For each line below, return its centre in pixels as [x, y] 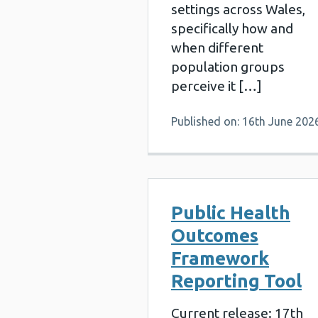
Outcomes [215, 235]
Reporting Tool [236, 281]
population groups [228, 67]
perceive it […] [216, 86]
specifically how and [232, 28]
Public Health [231, 213]
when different [217, 48]
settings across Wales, [238, 9]
